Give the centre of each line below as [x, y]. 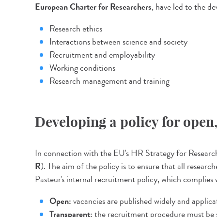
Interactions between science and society [119, 42]
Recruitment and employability [102, 55]
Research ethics [76, 29]
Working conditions [82, 68]
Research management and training [109, 81]
